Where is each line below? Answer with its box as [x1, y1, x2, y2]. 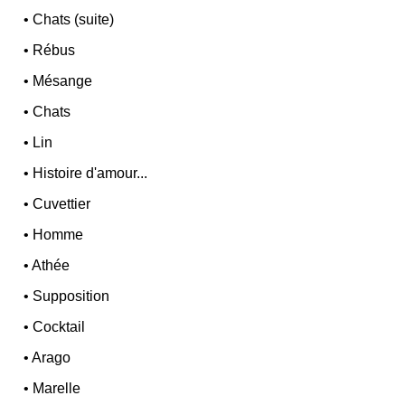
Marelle [33, 381, 81, 397]
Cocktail [33, 319, 86, 335]
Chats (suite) [33, 12, 115, 28]
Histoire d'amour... [33, 165, 148, 182]
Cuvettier [33, 196, 91, 212]
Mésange [33, 73, 93, 89]
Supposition [33, 288, 110, 305]
